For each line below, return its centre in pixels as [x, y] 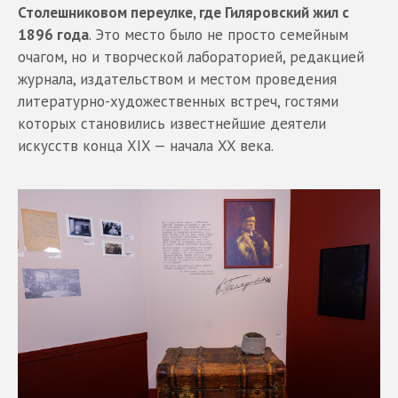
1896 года [53, 35]
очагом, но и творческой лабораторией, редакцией [191, 57]
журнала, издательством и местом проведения [177, 80]
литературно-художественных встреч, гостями [178, 102]
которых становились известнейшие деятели [172, 124]
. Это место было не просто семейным [219, 35]
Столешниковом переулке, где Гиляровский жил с [183, 13]
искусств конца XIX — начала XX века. [146, 146]
